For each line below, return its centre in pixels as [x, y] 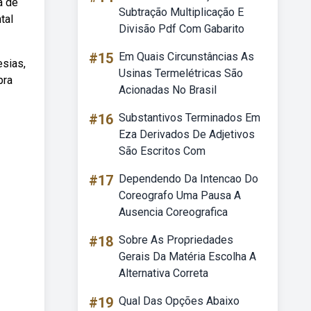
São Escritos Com [162, 151]
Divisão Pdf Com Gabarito [182, 29]
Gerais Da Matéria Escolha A [187, 257]
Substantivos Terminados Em [190, 118]
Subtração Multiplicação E [181, 12]
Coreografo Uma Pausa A [180, 195]
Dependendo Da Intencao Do [188, 179]
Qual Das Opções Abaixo [179, 301]
